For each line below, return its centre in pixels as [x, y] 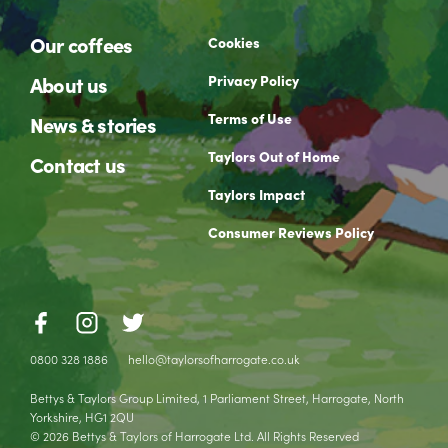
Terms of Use [249, 118]
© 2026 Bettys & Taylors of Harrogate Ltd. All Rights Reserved [194, 436]
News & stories [93, 125]
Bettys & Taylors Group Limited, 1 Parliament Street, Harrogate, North [217, 398]
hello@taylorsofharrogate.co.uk [214, 359]
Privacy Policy [253, 80]
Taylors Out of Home [273, 156]
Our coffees [81, 45]
